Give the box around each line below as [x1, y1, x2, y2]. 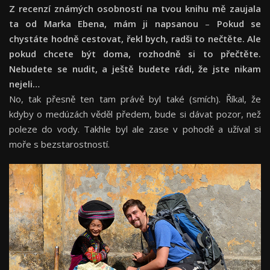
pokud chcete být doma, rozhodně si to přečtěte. [9, 48, 261, 60]
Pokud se [210, 17, 262, 30]
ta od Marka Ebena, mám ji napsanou [9, 17, 206, 30]
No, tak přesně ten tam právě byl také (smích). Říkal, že [9, 93, 261, 105]
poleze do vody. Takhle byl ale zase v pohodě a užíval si [9, 123, 261, 136]
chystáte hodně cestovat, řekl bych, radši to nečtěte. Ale [9, 33, 261, 45]
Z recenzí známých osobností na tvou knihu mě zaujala [9, 2, 261, 15]
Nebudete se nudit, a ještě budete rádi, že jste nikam [9, 63, 261, 75]
